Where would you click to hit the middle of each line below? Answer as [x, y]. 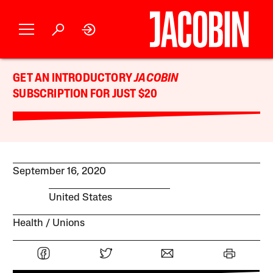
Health [28, 223]
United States [80, 197]
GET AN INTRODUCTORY [74, 79]
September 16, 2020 [60, 172]
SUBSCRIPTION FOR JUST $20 [85, 94]
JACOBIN [156, 79]
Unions [69, 223]
